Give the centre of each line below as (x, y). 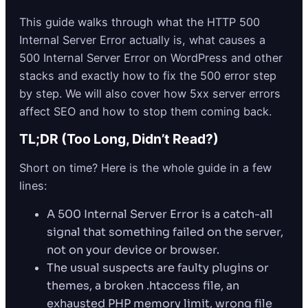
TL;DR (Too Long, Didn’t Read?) (119, 139)
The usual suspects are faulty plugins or (158, 267)
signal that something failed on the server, (165, 232)
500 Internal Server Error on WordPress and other (151, 58)
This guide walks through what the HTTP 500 (140, 22)
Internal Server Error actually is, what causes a (142, 40)
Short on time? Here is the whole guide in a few (145, 167)
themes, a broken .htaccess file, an (143, 285)
